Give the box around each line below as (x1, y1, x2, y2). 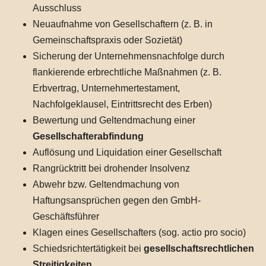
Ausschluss (33, 2, 81, 13)
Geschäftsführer (33, 211, 99, 221)
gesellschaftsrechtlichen (144, 243, 254, 254)
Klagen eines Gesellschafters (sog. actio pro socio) (33, 227, 246, 237)
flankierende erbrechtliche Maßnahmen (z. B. (33, 66, 221, 77)
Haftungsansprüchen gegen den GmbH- (33, 195, 201, 205)
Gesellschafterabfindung (33, 131, 144, 141)
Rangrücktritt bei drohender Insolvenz (33, 163, 190, 173)
